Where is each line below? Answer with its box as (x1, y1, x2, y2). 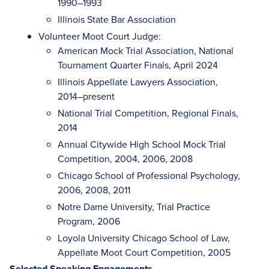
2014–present (58, 89, 115, 103)
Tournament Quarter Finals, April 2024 (58, 58, 218, 71)
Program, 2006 (58, 214, 120, 228)
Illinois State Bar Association (58, 13, 176, 26)
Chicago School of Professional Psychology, (58, 169, 240, 182)
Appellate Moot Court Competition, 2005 (58, 246, 231, 259)
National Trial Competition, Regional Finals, (58, 106, 238, 119)
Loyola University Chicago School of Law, (58, 231, 230, 244)
